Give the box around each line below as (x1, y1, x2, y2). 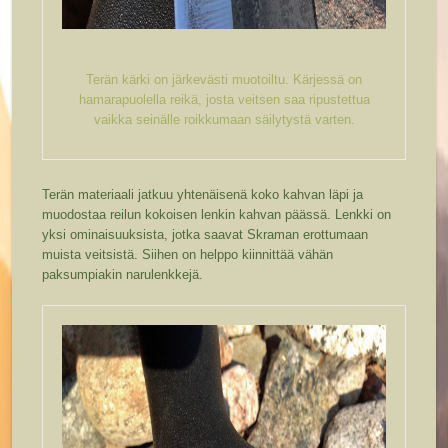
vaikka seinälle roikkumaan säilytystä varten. (93, 112, 355, 128)
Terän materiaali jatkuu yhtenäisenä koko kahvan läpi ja (42, 187, 364, 203)
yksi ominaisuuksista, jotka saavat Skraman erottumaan (42, 227, 369, 243)
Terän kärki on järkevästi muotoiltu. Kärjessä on (86, 72, 362, 88)
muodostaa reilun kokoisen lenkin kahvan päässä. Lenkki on (42, 207, 392, 223)
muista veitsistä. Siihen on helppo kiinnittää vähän (42, 247, 334, 263)
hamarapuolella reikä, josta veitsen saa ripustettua (78, 92, 370, 108)
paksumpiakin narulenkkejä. (42, 267, 204, 283)
